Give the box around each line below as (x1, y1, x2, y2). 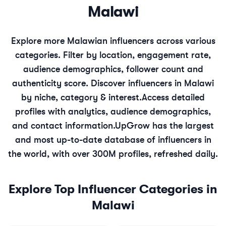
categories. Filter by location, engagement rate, (15, 50, 211, 61)
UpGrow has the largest (115, 121, 214, 131)
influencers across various (107, 36, 215, 46)
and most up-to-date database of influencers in (15, 135, 211, 145)
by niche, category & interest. (21, 92, 142, 103)
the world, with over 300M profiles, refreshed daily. (8, 149, 218, 159)
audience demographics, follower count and (23, 64, 203, 75)
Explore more (11, 36, 67, 46)
